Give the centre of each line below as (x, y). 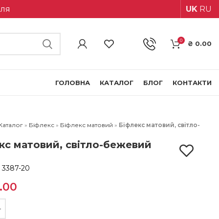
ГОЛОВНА (73, 82)
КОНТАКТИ (192, 82)
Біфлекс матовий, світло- (159, 125)
